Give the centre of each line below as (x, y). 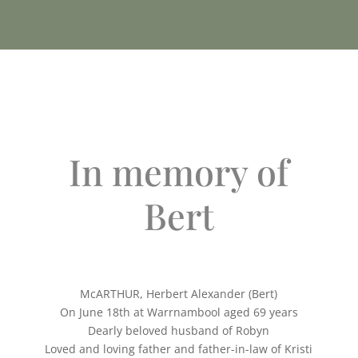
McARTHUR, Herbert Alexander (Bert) (179, 294)
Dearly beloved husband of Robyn (179, 331)
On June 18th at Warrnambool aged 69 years (179, 312)
